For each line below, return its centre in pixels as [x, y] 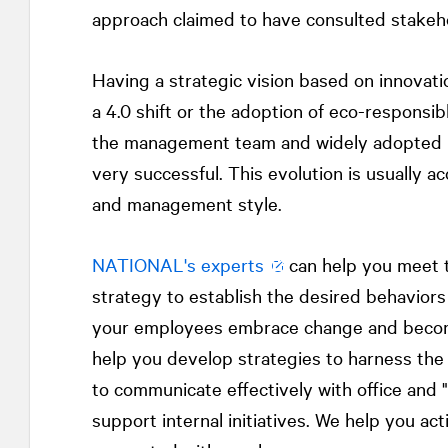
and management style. [186, 203]
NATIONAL [137, 264]
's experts [223, 264]
